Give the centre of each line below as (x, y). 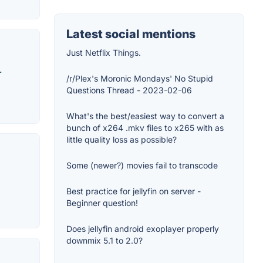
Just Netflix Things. (104, 53)
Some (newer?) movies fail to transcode (142, 166)
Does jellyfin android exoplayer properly (143, 229)
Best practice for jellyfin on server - (134, 191)
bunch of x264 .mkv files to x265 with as (145, 128)
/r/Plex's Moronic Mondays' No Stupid (140, 79)
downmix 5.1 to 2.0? (104, 241)
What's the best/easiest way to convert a (145, 116)
